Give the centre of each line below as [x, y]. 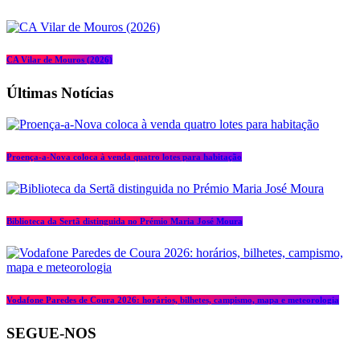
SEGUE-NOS [51, 333]
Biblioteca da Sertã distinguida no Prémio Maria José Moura [125, 221]
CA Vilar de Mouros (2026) [59, 60]
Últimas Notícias [60, 92]
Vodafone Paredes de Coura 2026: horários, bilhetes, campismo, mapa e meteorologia [173, 299]
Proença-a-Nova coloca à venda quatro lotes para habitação [124, 156]
